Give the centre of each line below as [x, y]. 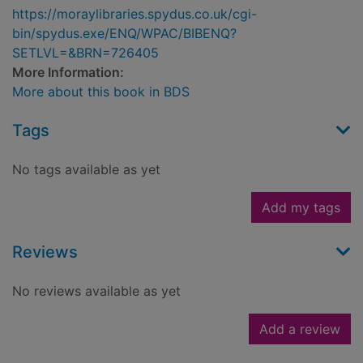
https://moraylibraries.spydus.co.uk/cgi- [135, 14]
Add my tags [301, 208]
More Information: [68, 73]
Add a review [300, 329]
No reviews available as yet [96, 291]
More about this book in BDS [101, 92]
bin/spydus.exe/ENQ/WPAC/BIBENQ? [124, 34]
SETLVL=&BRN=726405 [85, 53]
